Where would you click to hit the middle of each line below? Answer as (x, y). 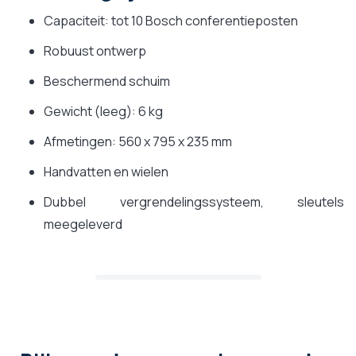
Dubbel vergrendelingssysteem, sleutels (194, 201)
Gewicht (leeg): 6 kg (103, 111)
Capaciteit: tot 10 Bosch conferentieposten (171, 20)
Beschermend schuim (107, 81)
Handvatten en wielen (106, 171)
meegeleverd (83, 224)
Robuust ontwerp (95, 50)
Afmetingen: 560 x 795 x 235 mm (138, 141)
